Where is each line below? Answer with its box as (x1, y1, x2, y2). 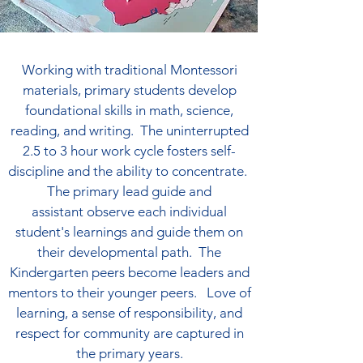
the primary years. (75, 345, 183, 361)
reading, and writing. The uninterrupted (10, 122, 249, 139)
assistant (32, 203, 87, 220)
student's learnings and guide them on (15, 224, 243, 240)
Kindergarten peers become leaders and (9, 264, 250, 280)
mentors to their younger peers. (7, 284, 207, 301)
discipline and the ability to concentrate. (8, 163, 250, 179)
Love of (206, 284, 251, 301)
